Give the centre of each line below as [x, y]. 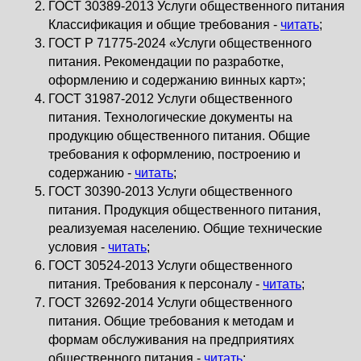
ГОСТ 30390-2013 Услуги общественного [170, 191]
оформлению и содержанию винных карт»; [177, 80]
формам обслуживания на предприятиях [171, 340]
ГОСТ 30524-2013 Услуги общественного [170, 266]
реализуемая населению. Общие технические [185, 228]
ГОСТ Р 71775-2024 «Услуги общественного [180, 43]
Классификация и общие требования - [164, 25]
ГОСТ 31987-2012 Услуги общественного [170, 99]
